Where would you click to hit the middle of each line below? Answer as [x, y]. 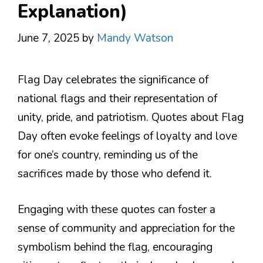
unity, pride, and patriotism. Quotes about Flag [131, 117]
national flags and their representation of [117, 99]
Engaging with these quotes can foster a [117, 209]
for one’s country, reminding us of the [108, 155]
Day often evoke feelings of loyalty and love [127, 136]
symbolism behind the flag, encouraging [115, 247]
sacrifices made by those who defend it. [115, 174]
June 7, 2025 [48, 38]
